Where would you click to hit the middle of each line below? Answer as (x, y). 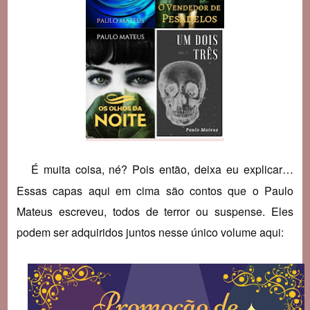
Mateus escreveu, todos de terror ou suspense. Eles (155, 212)
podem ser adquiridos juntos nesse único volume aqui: (150, 232)
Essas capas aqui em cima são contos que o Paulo (155, 191)
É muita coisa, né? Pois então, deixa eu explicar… (157, 170)
